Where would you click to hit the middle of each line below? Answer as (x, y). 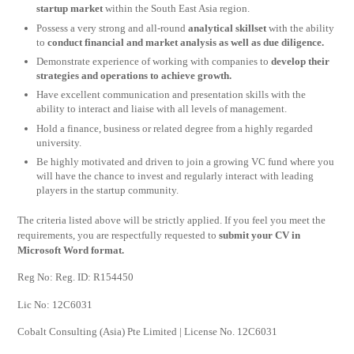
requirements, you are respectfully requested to (119, 235)
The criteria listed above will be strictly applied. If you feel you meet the (172, 220)
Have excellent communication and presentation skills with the (171, 95)
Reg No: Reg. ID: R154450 (76, 277)
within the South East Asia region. (177, 9)
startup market (70, 9)
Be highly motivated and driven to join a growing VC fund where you (186, 162)
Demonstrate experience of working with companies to (154, 61)
